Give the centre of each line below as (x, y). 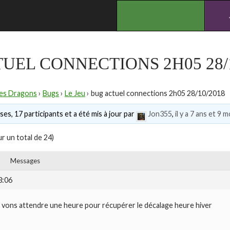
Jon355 (160, 114)
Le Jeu (75, 93)
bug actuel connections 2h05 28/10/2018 (158, 93)
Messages (25, 161)
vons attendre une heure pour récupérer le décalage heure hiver (107, 205)
